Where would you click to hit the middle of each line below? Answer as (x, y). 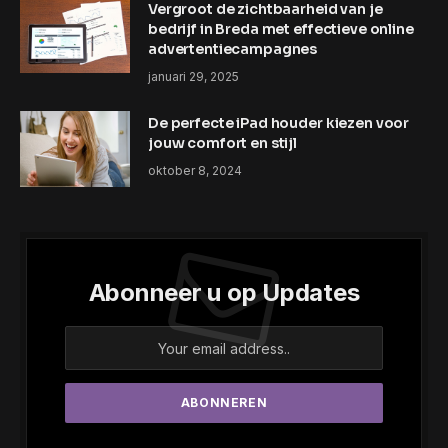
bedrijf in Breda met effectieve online (281, 29)
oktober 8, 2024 (195, 171)
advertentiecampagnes (233, 49)
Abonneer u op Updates (224, 293)
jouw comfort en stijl (223, 143)
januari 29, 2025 (193, 77)
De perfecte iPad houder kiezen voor (279, 123)
